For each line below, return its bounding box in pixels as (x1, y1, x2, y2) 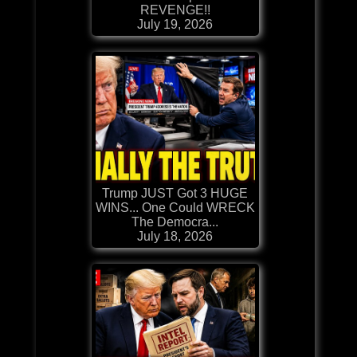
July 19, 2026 (137, 17, 214, 31)
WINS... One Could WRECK (95, 200, 255, 214)
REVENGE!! (139, 2, 210, 17)
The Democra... (131, 214, 219, 229)
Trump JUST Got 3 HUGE (102, 186, 249, 200)
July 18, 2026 (137, 229, 214, 243)
